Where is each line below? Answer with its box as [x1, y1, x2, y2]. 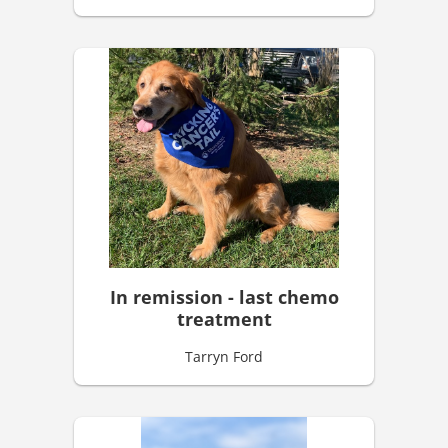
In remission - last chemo [109, 284, 339, 309]
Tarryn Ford [185, 346, 263, 366]
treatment [176, 306, 272, 331]
